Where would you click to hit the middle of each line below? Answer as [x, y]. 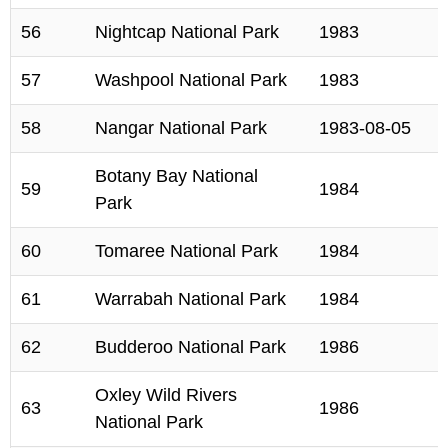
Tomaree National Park [186, 251]
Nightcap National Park [187, 32]
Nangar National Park [181, 128]
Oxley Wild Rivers [166, 395]
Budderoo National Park [190, 347]
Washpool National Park [191, 80]
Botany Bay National [176, 176]
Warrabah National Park [190, 299]
